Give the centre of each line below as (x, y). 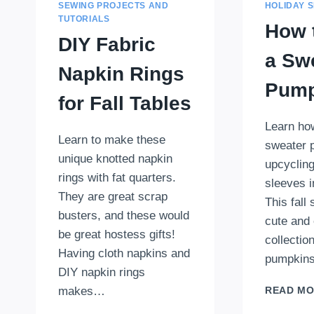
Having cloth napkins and (124, 254)
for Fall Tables (125, 104)
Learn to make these (112, 140)
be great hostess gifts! (117, 235)
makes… (82, 292)
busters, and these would (124, 216)
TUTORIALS (84, 19)
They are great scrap (113, 197)
